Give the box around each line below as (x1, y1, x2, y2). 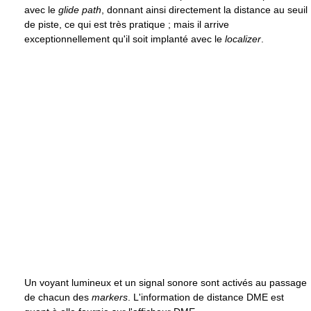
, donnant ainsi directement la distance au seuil (101, 4, 308, 15)
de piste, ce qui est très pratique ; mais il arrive (24, 19, 229, 30)
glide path (58, 4, 101, 15)
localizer (225, 33, 261, 44)
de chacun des (24, 292, 92, 303)
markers (92, 292, 128, 303)
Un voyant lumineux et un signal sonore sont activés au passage (24, 277, 307, 288)
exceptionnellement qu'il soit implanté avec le (24, 33, 225, 44)
